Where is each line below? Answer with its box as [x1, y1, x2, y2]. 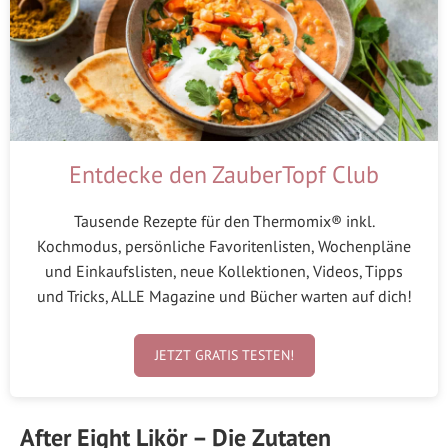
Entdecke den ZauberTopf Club [69, 159, 379, 191]
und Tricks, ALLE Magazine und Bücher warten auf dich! [36, 286, 412, 307]
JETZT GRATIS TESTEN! [154, 345, 294, 364]
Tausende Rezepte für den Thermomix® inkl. [73, 211, 375, 232]
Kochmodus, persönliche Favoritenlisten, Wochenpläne [37, 236, 411, 257]
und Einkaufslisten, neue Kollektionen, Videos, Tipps [45, 261, 403, 282]
